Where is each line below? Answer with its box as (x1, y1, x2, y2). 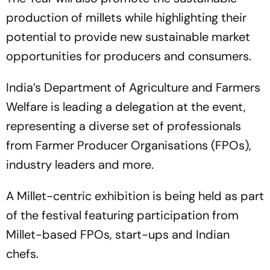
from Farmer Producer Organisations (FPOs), (6, 137, 251, 153)
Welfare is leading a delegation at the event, (6, 98, 246, 115)
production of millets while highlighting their (6, 9, 246, 25)
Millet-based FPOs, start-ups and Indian (6, 226, 230, 242)
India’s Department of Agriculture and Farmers (6, 79, 260, 95)
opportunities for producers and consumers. (6, 48, 251, 64)
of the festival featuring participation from (6, 207, 239, 223)
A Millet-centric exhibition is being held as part (6, 187, 264, 204)
